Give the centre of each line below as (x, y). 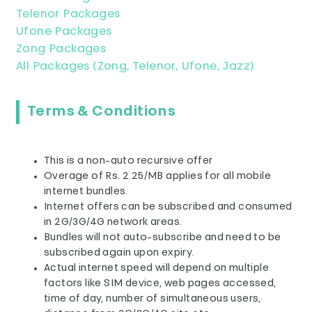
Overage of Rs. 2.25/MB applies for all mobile (157, 177)
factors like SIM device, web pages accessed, (160, 284)
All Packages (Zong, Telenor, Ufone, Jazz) (135, 67)
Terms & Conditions (102, 112)
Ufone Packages (64, 32)
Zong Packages (61, 49)
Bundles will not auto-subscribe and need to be (163, 238)
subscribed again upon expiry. (119, 253)
